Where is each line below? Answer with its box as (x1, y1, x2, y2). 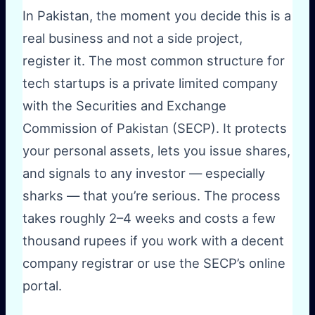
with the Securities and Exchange (22, 98, 226, 114)
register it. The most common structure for (22, 53, 285, 69)
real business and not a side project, (22, 30, 243, 46)
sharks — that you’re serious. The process (22, 188, 281, 204)
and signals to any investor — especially (22, 165, 265, 181)
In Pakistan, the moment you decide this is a (22, 8, 291, 24)
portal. (22, 278, 62, 294)
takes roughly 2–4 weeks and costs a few (22, 210, 276, 226)
